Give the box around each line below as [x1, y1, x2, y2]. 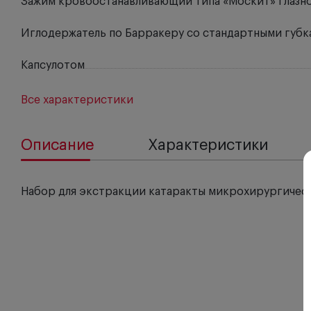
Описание [21, 137, 94, 153]
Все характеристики [21, 94, 133, 106]
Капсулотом [21, 60, 85, 71]
